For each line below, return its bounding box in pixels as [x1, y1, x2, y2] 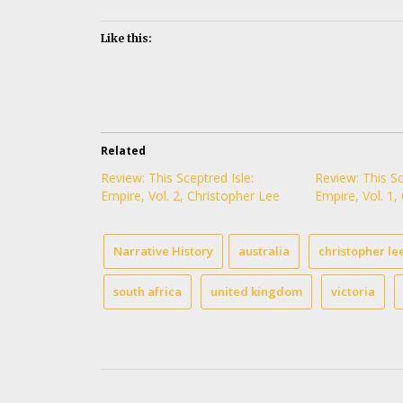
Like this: [101, 31, 152, 46]
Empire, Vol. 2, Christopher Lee [101, 187, 280, 205]
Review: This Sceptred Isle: [101, 169, 254, 187]
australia [238, 243, 290, 260]
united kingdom [210, 283, 302, 300]
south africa [113, 283, 182, 300]
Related [101, 143, 146, 159]
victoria [331, 283, 375, 300]
